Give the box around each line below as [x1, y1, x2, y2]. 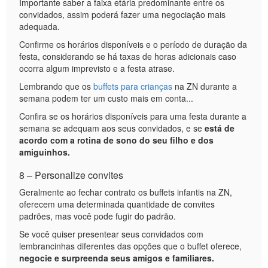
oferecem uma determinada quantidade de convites [19, 198, 215, 210]
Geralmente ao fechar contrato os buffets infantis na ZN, [19, 186, 233, 198]
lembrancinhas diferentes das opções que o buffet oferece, [19, 240, 242, 252]
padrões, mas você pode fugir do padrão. [19, 210, 176, 222]
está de [205, 122, 235, 134]
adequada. [19, 20, 60, 32]
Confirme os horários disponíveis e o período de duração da [19, 38, 248, 50]
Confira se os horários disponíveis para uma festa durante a [19, 110, 247, 122]
